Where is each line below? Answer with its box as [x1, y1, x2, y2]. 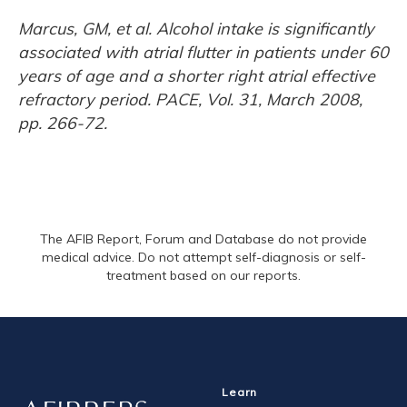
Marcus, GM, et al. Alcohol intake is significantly [18, 18, 374, 39]
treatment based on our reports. [106, 267, 301, 283]
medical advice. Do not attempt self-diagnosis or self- [41, 249, 366, 265]
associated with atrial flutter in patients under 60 [18, 42, 389, 63]
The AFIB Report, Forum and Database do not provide [40, 231, 367, 247]
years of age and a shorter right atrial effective [18, 65, 375, 86]
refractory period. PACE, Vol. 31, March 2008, [18, 89, 362, 110]
